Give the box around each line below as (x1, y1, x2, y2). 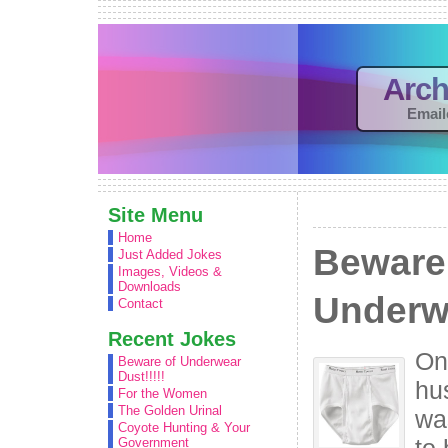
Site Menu (108, 203, 203, 226)
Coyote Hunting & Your (118, 420, 250, 435)
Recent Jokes (108, 327, 236, 350)
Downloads (118, 279, 181, 294)
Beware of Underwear (118, 354, 241, 369)
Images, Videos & (118, 264, 222, 279)
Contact (118, 296, 163, 311)
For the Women (118, 386, 207, 401)
